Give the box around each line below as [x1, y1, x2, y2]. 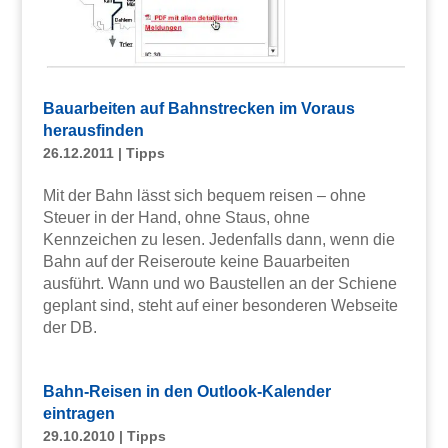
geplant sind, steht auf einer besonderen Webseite [42, 296, 398, 314]
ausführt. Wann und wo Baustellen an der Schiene [42, 274, 397, 292]
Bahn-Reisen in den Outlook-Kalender [42, 382, 331, 400]
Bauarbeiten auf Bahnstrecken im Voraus [42, 99, 355, 117]
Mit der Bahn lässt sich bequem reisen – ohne [42, 186, 366, 204]
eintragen [42, 404, 115, 422]
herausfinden [42, 121, 144, 139]
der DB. [42, 318, 97, 336]
